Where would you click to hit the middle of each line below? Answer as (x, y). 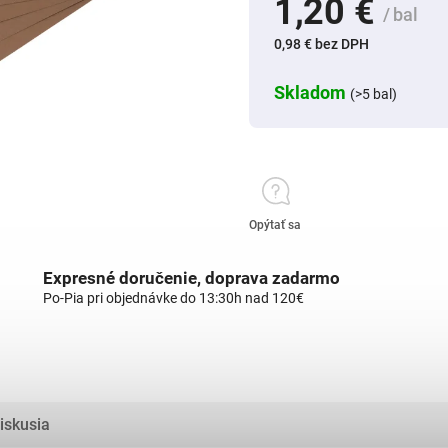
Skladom (312, 92)
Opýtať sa (275, 225)
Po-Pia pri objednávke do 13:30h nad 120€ (173, 298)
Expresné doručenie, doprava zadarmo (191, 278)
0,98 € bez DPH (321, 44)
